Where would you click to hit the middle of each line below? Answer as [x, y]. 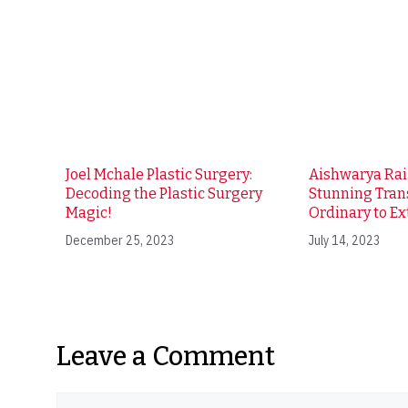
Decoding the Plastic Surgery [164, 193]
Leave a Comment [166, 356]
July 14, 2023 [345, 240]
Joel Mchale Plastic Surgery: [159, 174]
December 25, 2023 [120, 240]
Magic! [89, 212]
